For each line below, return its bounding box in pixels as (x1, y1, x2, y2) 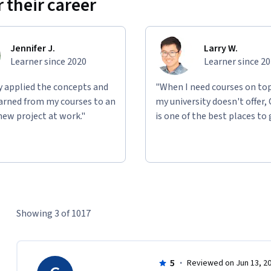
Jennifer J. (10, 42, 55, 56)
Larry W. (204, 42, 238, 56)
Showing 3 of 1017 (16, 207, 91, 221)
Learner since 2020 (10, 55, 87, 69)
